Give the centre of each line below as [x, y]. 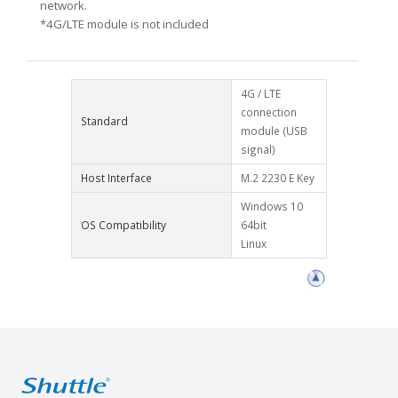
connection [269, 112]
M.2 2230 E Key [278, 178]
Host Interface [116, 178]
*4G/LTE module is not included [124, 24]
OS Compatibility [123, 225]
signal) [258, 149]
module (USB [274, 131]
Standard [104, 121]
